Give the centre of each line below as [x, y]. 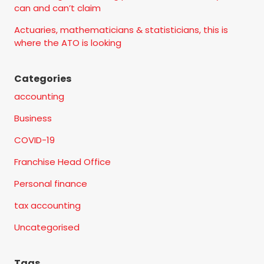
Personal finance [51, 183]
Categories [43, 78]
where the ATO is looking [68, 42]
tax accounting [47, 205]
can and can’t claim [57, 8]
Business [33, 118]
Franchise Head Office [62, 161]
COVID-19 [34, 140]
